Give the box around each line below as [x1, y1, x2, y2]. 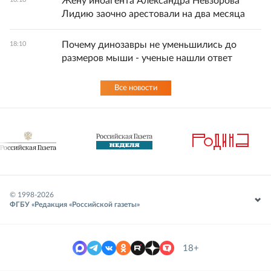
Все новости [114, 84, 157, 93]
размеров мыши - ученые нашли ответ [62, 53, 232, 64]
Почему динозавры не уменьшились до [62, 40, 237, 50]
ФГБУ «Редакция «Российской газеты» [10, 201, 140, 209]
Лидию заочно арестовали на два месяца [62, 9, 245, 19]
